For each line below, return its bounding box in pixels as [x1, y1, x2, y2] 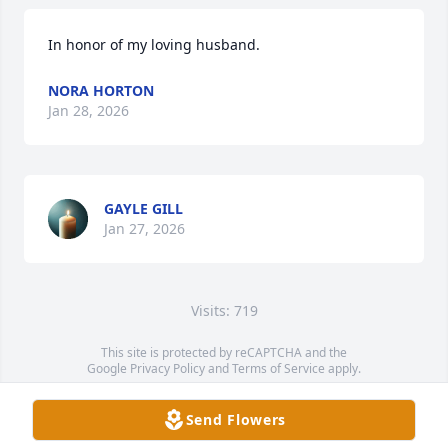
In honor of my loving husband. [48, 35, 260, 54]
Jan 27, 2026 [104, 219, 185, 238]
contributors [289, 392, 361, 409]
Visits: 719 [190, 301, 258, 320]
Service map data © [87, 392, 201, 409]
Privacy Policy [130, 360, 205, 377]
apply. [325, 360, 361, 377]
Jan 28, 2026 [48, 101, 129, 120]
